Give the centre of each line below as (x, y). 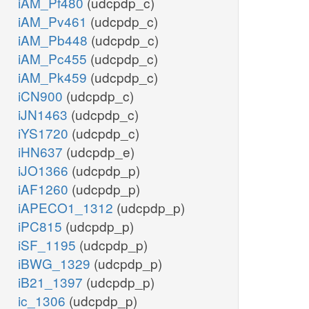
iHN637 (42, 152)
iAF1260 (45, 189)
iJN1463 (44, 114)
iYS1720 (45, 133)
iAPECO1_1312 (67, 208)
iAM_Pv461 (54, 21)
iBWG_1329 (56, 263)
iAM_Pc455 (54, 59)
